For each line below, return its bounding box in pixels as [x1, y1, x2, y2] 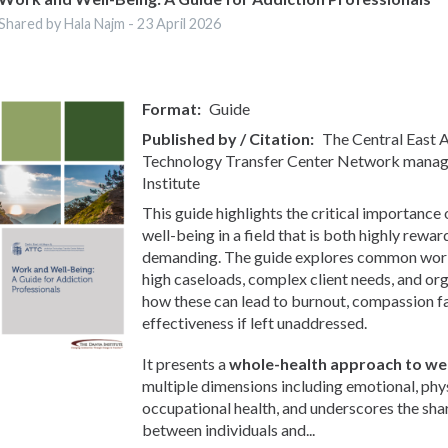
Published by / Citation [142, 128, 311, 148]
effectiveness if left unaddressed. [142, 312, 368, 332]
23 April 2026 [137, 14, 222, 32]
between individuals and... [142, 420, 316, 440]
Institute [142, 172, 201, 192]
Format [142, 98, 198, 118]
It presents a [142, 354, 230, 374]
